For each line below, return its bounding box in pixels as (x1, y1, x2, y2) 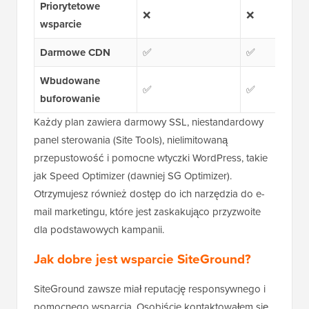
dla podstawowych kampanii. (34, 222, 164, 238)
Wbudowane (39, 73, 100, 89)
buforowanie (39, 91, 100, 107)
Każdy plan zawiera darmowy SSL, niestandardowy (34, 114, 263, 130)
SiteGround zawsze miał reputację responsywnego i (34, 281, 266, 297)
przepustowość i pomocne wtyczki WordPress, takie (34, 150, 268, 166)
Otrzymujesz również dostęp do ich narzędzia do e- (34, 186, 265, 202)
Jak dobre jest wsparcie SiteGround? (34, 249, 251, 270)
